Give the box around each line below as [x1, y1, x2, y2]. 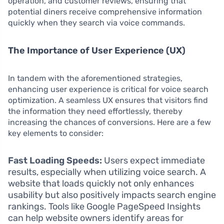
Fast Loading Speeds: [8, 155, 102, 166]
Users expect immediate [102, 155, 205, 166]
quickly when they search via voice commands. [8, 18, 185, 27]
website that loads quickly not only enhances [8, 178, 194, 189]
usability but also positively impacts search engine [8, 189, 216, 200]
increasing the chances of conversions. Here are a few [8, 117, 211, 127]
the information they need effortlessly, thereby [8, 106, 182, 116]
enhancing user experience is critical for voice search [8, 84, 208, 94]
